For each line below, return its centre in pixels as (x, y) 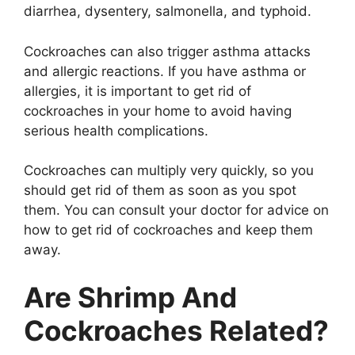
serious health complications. (116, 130)
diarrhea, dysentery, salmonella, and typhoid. (168, 11)
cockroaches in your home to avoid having (158, 111)
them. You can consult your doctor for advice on (176, 210)
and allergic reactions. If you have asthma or (165, 71)
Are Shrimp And (130, 297)
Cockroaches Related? (176, 330)
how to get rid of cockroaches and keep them (168, 230)
